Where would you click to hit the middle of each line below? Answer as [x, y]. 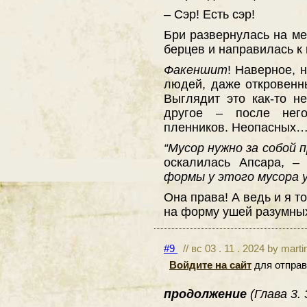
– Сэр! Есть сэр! [209, 14]
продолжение [207, 294]
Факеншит [196, 69]
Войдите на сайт [210, 265]
